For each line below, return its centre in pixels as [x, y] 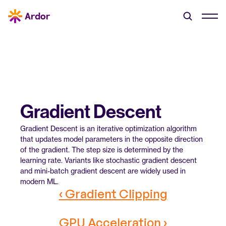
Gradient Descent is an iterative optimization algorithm [108, 128]
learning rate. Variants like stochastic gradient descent [108, 160]
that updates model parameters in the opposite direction [111, 139]
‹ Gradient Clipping [113, 194]
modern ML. [39, 181]
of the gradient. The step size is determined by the [102, 150]
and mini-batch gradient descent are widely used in [103, 171]
